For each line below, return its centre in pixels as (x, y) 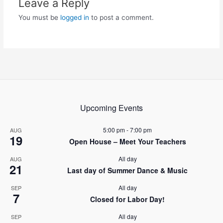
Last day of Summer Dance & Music (127, 170)
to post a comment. (121, 17)
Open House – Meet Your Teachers (127, 141)
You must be (39, 17)
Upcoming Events (111, 108)
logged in (74, 17)
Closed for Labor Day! (127, 199)
